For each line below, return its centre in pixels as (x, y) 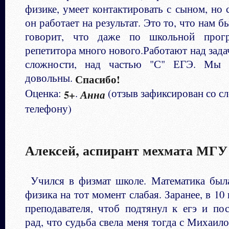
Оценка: (44, 93)
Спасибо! (98, 79)
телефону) (48, 108)
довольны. (50, 77)
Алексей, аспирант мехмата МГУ (126, 150)
